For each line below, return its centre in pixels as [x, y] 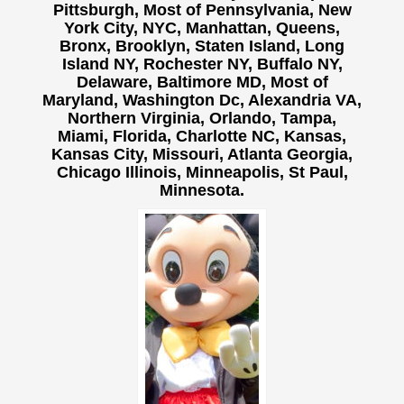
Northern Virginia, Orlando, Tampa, [202, 119]
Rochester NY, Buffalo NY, [243, 64]
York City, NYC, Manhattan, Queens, [202, 28]
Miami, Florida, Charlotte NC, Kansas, [202, 137]
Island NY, [100, 64]
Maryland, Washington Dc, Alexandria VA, [202, 101]
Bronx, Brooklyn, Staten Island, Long [202, 46]
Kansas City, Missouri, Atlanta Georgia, [202, 155]
